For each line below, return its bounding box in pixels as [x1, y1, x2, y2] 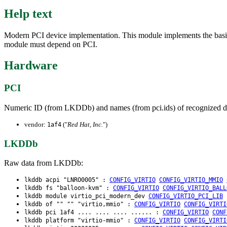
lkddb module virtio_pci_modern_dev [24, 193, 148, 200]
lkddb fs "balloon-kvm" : [24, 184, 113, 192]
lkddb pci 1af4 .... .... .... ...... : [24, 209, 163, 216]
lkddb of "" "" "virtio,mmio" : [24, 201, 134, 208]
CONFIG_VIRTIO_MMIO [159, 176, 223, 184]
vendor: [24, 121, 47, 129]
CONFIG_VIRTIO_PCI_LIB [148, 193, 223, 200]
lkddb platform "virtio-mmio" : [24, 217, 134, 224]
